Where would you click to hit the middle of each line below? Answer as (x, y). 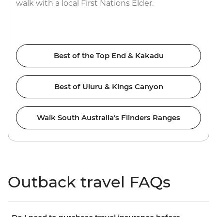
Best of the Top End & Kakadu (108, 56)
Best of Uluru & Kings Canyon (108, 87)
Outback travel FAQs (89, 182)
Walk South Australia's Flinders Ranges (108, 118)
